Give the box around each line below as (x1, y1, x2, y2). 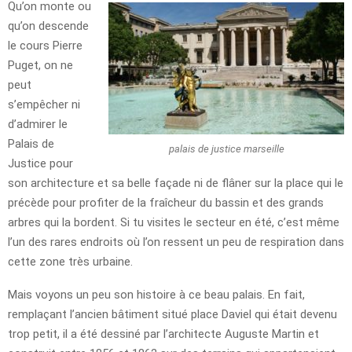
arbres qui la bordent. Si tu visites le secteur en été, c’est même (8, 215, 339, 230)
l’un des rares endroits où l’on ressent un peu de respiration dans (8, 235, 344, 250)
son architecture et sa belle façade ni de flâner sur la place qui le (8, 176, 343, 191)
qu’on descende (8, 19, 89, 34)
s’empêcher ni (8, 97, 80, 112)
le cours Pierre (8, 38, 82, 53)
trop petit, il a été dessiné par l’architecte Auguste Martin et (8, 327, 319, 342)
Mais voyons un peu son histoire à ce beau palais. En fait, (8, 288, 305, 302)
